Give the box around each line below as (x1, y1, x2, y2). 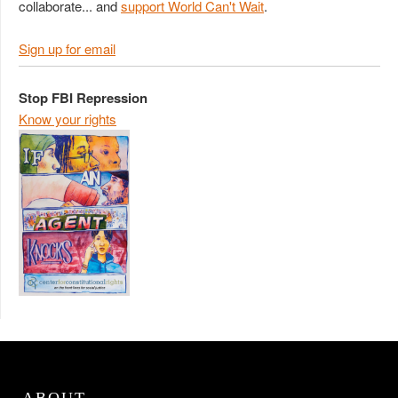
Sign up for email (19, 38, 115, 58)
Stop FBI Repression (19, 87, 147, 107)
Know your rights (19, 108, 116, 128)
